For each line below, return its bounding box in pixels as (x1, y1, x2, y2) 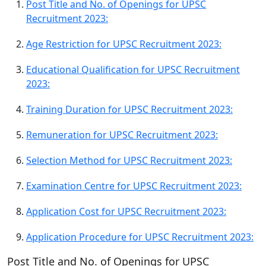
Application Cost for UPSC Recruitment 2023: (26, 204, 226, 218)
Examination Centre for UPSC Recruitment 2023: (26, 179, 242, 192)
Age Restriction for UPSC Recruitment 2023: (26, 37, 221, 50)
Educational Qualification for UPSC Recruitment (26, 62, 240, 76)
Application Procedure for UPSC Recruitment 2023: (26, 230, 254, 243)
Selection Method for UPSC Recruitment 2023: (26, 153, 232, 167)
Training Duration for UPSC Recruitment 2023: (26, 102, 233, 116)
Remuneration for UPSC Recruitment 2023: (26, 128, 218, 141)
